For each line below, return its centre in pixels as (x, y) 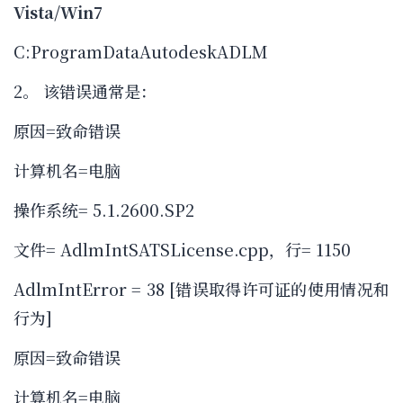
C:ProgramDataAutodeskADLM (141, 52)
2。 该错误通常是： (85, 91)
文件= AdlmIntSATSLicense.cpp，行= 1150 (182, 250)
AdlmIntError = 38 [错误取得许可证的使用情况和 (201, 289)
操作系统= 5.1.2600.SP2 (104, 210)
